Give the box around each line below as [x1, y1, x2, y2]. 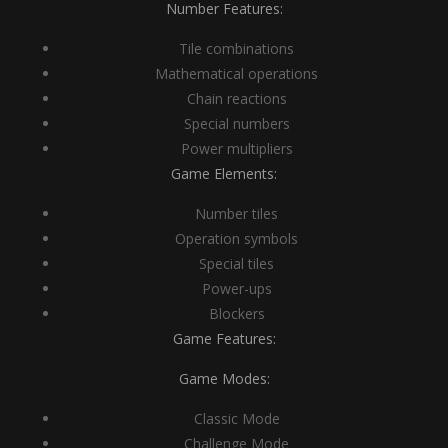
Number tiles [195, 204, 278, 223]
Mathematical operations [155, 64, 318, 83]
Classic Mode [193, 409, 280, 428]
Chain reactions [186, 89, 287, 108]
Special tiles [199, 254, 274, 273]
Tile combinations [179, 39, 294, 58]
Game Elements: [171, 164, 277, 183]
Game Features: [172, 329, 276, 348]
